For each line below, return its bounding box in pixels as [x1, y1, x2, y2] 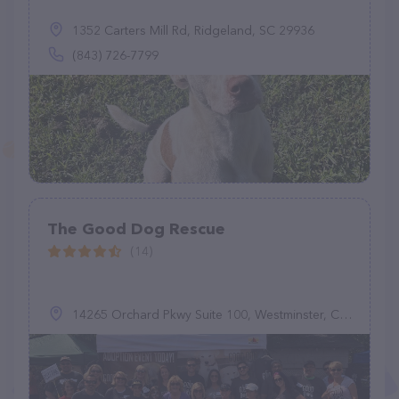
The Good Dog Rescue [47, 219, 225, 239]
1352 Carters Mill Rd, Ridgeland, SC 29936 [72, 22, 314, 38]
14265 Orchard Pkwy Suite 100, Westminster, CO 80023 [72, 306, 339, 322]
